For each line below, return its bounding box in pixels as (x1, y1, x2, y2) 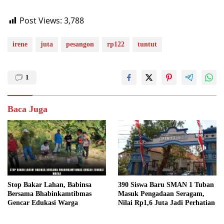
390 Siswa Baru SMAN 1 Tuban (118, 180, 214, 188)
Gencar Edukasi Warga (7, 198, 78, 206)
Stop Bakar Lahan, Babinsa (7, 180, 91, 188)
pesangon (66, 40, 94, 48)
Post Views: (19, 15, 62, 26)
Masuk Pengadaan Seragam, (118, 189, 204, 197)
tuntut (137, 40, 157, 48)
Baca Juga (7, 104, 47, 114)
